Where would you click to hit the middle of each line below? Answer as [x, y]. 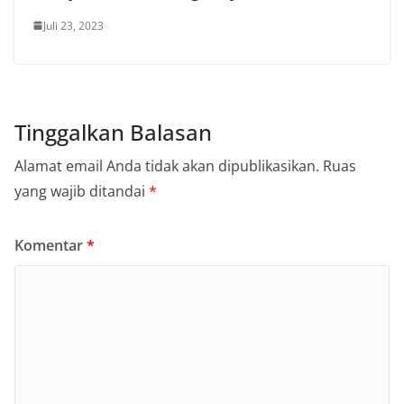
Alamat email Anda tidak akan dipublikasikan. [167, 165]
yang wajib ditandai [82, 191]
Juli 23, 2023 [73, 25]
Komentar [50, 245]
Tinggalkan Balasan [113, 132]
